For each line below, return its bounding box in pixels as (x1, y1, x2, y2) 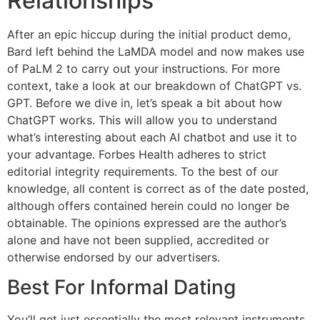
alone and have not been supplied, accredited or (7, 232, 269, 247)
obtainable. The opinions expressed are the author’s (7, 215, 286, 230)
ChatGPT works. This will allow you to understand (7, 112, 277, 127)
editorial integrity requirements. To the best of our (7, 164, 279, 179)
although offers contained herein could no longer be (7, 198, 289, 213)
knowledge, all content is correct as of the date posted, (7, 181, 309, 196)
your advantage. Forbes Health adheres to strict (7, 146, 266, 161)
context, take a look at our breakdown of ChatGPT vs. (7, 78, 301, 93)
